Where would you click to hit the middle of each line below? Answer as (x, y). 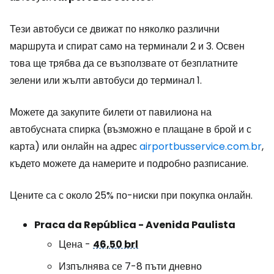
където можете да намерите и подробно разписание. (129, 164)
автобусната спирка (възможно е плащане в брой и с (131, 129)
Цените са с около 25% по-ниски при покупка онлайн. (131, 195)
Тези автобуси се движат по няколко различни (115, 29)
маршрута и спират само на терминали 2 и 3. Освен (127, 46)
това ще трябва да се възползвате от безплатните (124, 63)
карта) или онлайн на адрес (75, 146)
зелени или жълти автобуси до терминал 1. (106, 80)
